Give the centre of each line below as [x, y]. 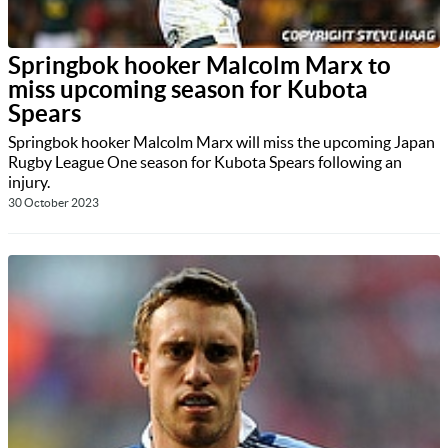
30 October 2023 [53, 202]
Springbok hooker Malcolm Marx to [199, 65]
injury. [29, 181]
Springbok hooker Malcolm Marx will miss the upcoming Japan [221, 141]
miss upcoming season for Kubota [188, 89]
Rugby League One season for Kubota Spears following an [205, 161]
